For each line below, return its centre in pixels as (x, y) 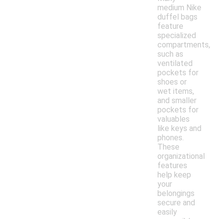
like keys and (179, 129)
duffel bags (177, 17)
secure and (176, 203)
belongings (176, 194)
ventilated (175, 64)
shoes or (172, 82)
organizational (181, 156)
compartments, (184, 45)
